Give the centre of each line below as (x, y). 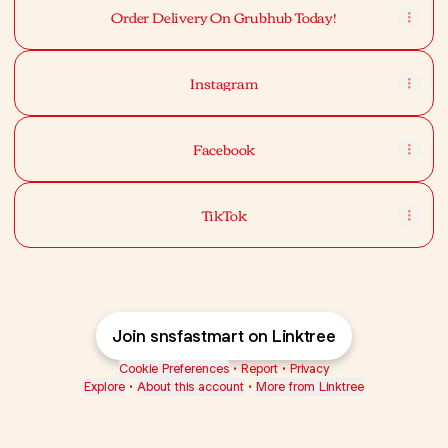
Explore (104, 386)
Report (259, 368)
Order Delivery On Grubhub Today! (224, 17)
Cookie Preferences (174, 368)
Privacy (309, 368)
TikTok (224, 215)
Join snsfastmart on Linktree (224, 336)
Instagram (224, 83)
